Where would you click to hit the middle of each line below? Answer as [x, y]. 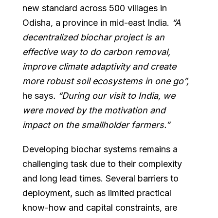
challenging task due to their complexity [102, 163]
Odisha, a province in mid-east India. [97, 22]
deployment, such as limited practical [97, 193]
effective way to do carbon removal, [97, 52]
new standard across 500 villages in [95, 8]
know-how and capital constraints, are [100, 207]
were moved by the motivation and [94, 110]
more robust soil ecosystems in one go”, [106, 81]
